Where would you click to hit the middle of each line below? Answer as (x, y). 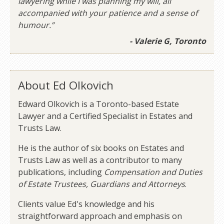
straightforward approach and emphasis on (100, 216)
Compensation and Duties (153, 172)
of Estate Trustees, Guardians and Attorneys (101, 184)
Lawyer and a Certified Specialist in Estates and (105, 116)
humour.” (36, 25)
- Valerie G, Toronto (168, 41)
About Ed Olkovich (66, 85)
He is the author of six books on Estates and (101, 148)
